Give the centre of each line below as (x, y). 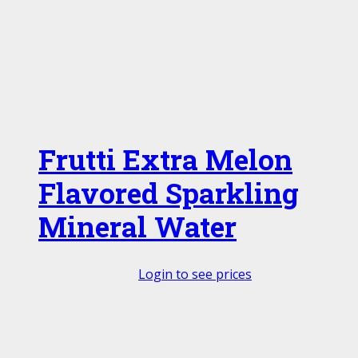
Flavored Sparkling (169, 193)
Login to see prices (195, 274)
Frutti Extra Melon (165, 159)
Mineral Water (137, 226)
